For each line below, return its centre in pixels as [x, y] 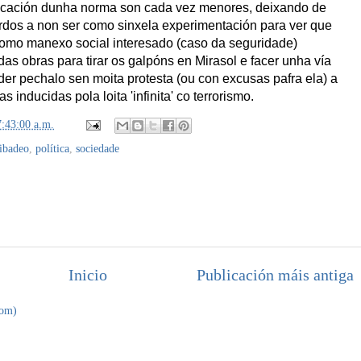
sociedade [98, 148]
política [52, 148]
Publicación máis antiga [275, 274]
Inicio [87, 274]
